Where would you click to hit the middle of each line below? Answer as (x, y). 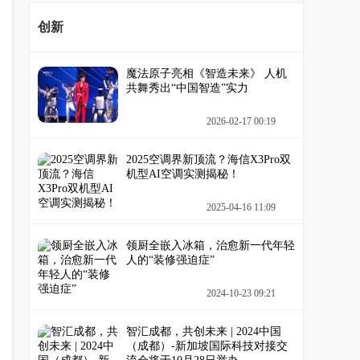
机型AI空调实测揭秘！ (183, 174)
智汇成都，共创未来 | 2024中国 (204, 331)
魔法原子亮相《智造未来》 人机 (207, 74)
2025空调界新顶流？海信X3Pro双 (209, 160)
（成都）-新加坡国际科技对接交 (207, 346)
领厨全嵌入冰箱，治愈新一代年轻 (211, 245)
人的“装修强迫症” (170, 260)
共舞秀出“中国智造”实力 (187, 88)
